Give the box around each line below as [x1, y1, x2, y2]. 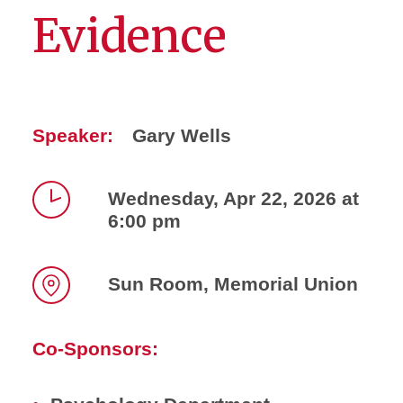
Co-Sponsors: [32, 338, 158, 359]
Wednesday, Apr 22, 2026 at [108, 188, 359, 209]
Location [32, 309, 100, 327]
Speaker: [32, 125, 113, 146]
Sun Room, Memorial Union [108, 273, 358, 294]
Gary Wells [132, 125, 231, 146]
